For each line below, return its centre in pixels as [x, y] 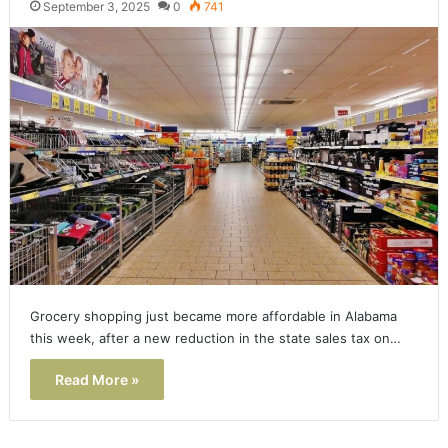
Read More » [96, 379]
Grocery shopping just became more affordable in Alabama [213, 315]
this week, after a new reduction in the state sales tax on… [215, 337]
